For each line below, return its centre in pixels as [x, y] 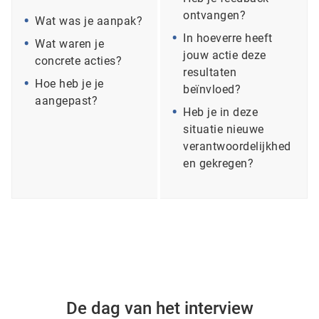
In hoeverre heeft [228, 38]
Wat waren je [69, 44]
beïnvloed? [212, 90]
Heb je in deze [220, 113]
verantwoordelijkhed [237, 147]
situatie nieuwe [224, 130]
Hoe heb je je [69, 84]
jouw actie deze [225, 56]
